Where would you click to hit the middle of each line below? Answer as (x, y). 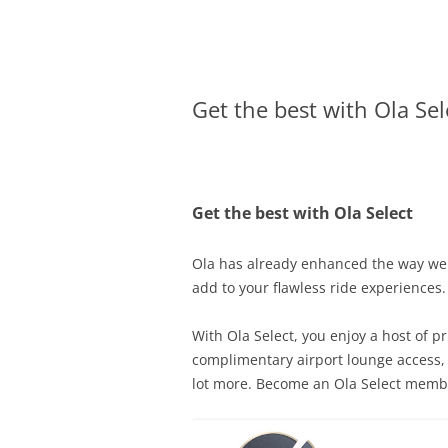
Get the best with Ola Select (302, 213)
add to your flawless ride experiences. (319, 287)
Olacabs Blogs (281, 48)
